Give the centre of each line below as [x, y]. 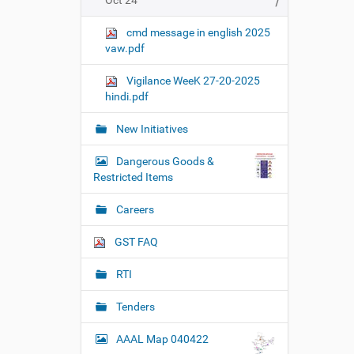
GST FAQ [135, 242]
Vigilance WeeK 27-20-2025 [192, 81]
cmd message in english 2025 [197, 32]
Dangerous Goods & [165, 161]
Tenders [134, 307]
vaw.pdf [125, 48]
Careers [134, 209]
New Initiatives [151, 129]
